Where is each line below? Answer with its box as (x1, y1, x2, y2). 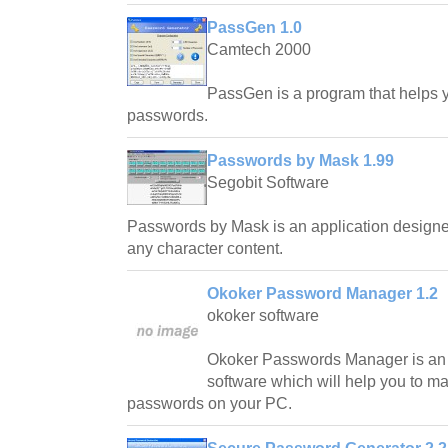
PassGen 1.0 (207, 18, 302, 36)
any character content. (127, 239, 283, 257)
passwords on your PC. (127, 394, 292, 412)
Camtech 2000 (207, 40, 311, 58)
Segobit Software (207, 173, 329, 191)
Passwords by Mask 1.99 (207, 151, 394, 169)
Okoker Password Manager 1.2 (207, 284, 438, 302)
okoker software (207, 306, 319, 324)
